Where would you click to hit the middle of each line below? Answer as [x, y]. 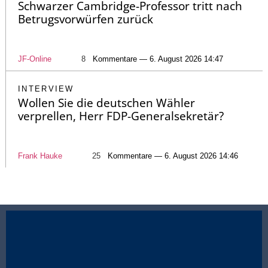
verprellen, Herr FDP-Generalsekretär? [121, 116]
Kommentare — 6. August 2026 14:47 [158, 59]
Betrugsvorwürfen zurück [86, 19]
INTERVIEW [46, 89]
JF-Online [35, 59]
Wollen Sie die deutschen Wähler [106, 103]
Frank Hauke [40, 156]
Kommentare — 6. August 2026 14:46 [173, 156]
